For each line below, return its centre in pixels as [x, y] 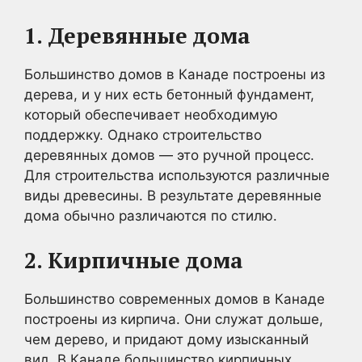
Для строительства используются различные [177, 175]
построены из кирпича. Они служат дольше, [174, 319]
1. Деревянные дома [137, 36]
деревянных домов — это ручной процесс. [169, 155]
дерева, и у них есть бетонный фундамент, [169, 95]
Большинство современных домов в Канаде [175, 299]
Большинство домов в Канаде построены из [175, 74]
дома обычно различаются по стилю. [151, 216]
